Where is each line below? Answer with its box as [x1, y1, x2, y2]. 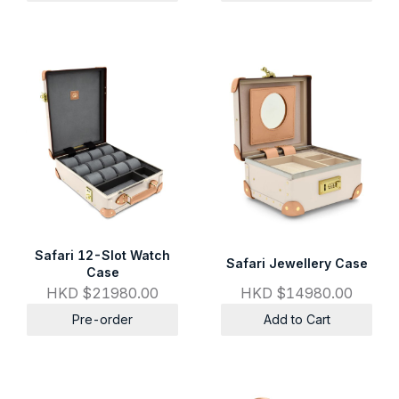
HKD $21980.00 [46, 284, 159, 303]
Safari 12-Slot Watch [35, 247, 170, 263]
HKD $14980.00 [240, 284, 353, 303]
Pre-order [72, 312, 133, 328]
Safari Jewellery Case [225, 256, 368, 272]
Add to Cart [263, 312, 330, 328]
